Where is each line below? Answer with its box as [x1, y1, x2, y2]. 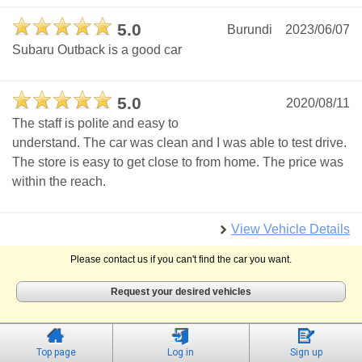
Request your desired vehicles [111, 286, 251, 298]
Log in [167, 347, 195, 359]
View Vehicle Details [231, 222, 350, 237]
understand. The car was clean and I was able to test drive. [12, 136, 347, 150]
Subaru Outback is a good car [12, 43, 182, 57]
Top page [36, 347, 76, 359]
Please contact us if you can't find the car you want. [70, 254, 292, 266]
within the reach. [12, 175, 106, 189]
